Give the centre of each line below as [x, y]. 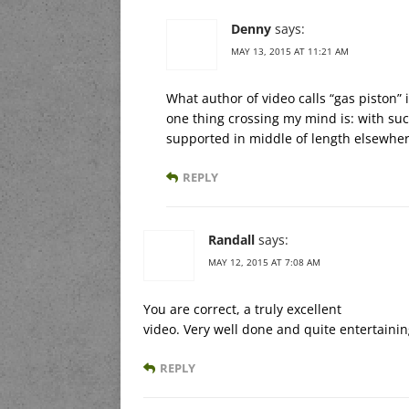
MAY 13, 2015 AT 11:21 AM [290, 51]
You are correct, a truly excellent [242, 309]
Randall [231, 239]
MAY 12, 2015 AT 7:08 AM [264, 262]
